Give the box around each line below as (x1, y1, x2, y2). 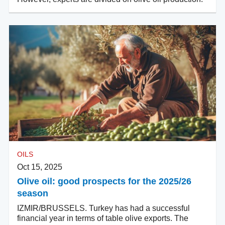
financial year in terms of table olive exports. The (17, 213, 188, 222)
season (17, 188, 48, 198)
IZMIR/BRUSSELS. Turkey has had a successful (17, 203, 190, 212)
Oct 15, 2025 (17, 162, 62, 171)
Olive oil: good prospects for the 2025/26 (17, 176, 191, 186)
